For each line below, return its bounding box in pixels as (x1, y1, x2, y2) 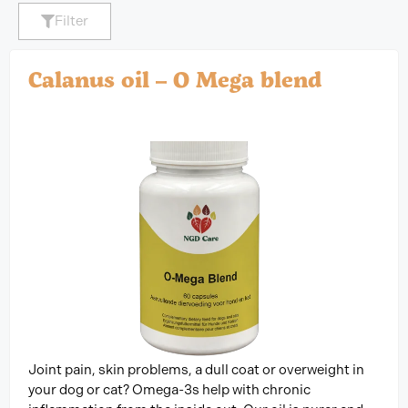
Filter (55, 13, 88, 30)
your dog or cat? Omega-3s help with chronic (28, 382, 311, 399)
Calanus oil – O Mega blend (28, 64, 321, 95)
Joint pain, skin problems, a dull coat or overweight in (28, 362, 364, 379)
